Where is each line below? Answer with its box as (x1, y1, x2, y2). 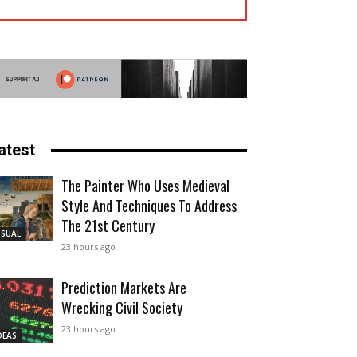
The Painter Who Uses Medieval (61, 175, 229, 197)
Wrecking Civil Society (61, 297, 182, 319)
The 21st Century (61, 215, 155, 237)
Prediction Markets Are (61, 277, 186, 299)
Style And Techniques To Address (61, 195, 237, 217)
